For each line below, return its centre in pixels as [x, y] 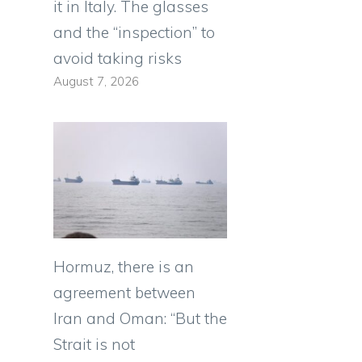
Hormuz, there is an [124, 266]
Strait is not [94, 344]
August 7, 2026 [96, 82]
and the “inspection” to [134, 33]
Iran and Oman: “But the [140, 318]
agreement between [124, 292]
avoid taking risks [118, 59]
